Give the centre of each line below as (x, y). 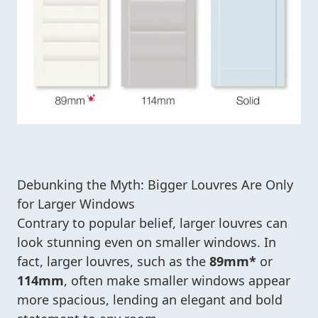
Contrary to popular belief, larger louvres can (152, 223)
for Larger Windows (76, 204)
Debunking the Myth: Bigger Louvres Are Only (155, 185)
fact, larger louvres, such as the (113, 262)
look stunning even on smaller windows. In (147, 242)
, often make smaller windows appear (177, 281)
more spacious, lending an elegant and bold (150, 300)
